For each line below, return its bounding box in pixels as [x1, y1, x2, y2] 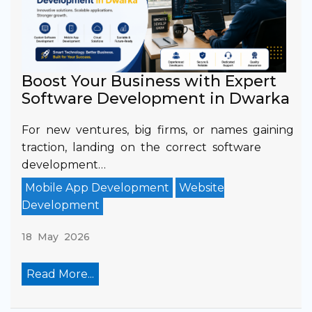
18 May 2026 [22, 230, 90, 243]
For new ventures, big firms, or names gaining [22, 123, 294, 136]
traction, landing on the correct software [22, 140, 261, 154]
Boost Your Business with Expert [22, 71, 276, 91]
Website [179, 180, 224, 194]
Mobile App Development [25, 180, 169, 194]
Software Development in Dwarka [22, 88, 290, 108]
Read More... [26, 267, 94, 281]
